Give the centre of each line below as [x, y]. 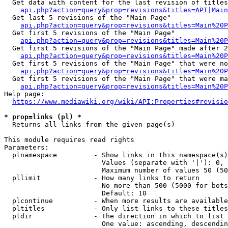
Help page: [24, 94]
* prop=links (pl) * [43, 117]
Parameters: [26, 147]
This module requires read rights [69, 140]
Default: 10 [75, 193]
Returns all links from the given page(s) [90, 124]
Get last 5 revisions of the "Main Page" [88, 18]
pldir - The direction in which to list [114, 216]
